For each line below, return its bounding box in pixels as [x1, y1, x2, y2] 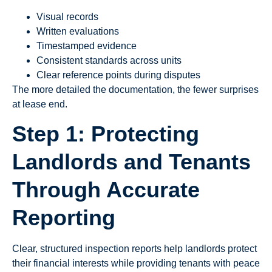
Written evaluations [36, 25, 119, 36]
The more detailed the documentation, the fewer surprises [12, 84, 259, 95]
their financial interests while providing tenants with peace [12, 258, 260, 268]
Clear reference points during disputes [36, 69, 200, 80]
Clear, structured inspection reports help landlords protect [12, 243, 257, 254]
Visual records [36, 11, 98, 22]
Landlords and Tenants [12, 149, 251, 174]
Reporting [12, 205, 115, 230]
